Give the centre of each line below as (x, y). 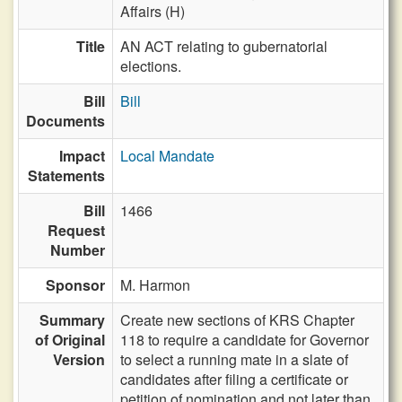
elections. (151, 66)
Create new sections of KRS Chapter (237, 320)
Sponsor (75, 285)
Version (79, 359)
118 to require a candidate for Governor (245, 340)
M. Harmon (155, 285)
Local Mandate (167, 156)
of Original (70, 340)
